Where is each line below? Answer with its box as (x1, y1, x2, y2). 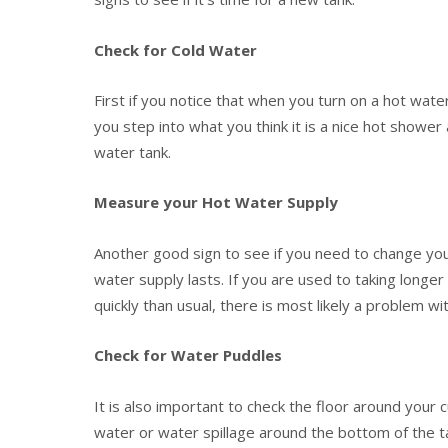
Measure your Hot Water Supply (94, 192, 339, 213)
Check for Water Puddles (94, 345, 283, 366)
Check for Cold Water (94, 39, 258, 60)
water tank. (94, 142, 172, 163)
